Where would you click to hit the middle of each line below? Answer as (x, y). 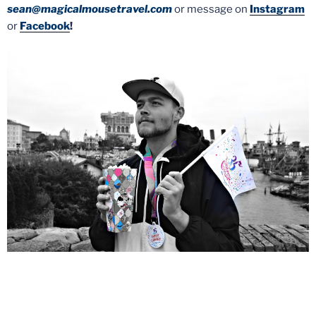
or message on (212, 9)
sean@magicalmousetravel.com (90, 9)
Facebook (45, 26)
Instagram (277, 9)
